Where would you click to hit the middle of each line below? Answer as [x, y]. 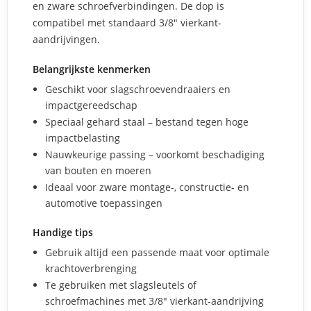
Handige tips [63, 232]
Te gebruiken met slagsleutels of [121, 285]
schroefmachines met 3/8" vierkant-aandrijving [154, 301]
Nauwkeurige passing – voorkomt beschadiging [155, 154]
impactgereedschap [91, 105]
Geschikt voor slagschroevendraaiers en [138, 89]
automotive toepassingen [104, 203]
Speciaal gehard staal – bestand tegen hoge [147, 122]
